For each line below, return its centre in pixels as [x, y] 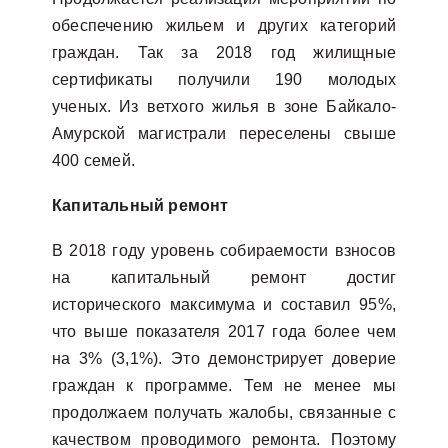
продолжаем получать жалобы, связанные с [224, 412]
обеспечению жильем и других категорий [224, 25]
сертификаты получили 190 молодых [224, 79]
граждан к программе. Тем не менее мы [224, 385]
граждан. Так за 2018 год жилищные [224, 52]
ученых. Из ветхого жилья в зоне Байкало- [224, 106]
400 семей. [93, 160]
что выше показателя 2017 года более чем [224, 331]
